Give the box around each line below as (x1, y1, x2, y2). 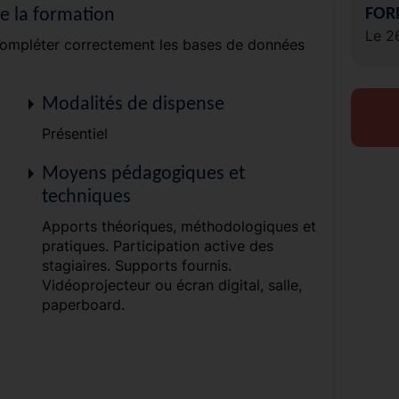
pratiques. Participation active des (41, 236, 273, 255)
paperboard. (41, 295, 125, 313)
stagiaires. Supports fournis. (41, 256, 232, 274)
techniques (41, 186, 131, 208)
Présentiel (41, 124, 108, 142)
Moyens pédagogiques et (41, 163, 245, 184)
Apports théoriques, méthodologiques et (41, 216, 316, 235)
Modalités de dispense (41, 94, 224, 115)
